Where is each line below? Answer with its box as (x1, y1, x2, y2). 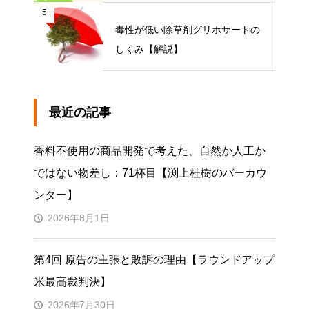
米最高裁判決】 (34, 275, 111, 288)
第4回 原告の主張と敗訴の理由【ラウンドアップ (34, 253, 275, 266)
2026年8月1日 (48, 212, 110, 223)
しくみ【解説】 (115, 43, 183, 54)
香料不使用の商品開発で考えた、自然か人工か (34, 144, 266, 157)
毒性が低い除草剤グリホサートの (115, 23, 260, 35)
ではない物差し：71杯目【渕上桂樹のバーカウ (34, 166, 267, 179)
